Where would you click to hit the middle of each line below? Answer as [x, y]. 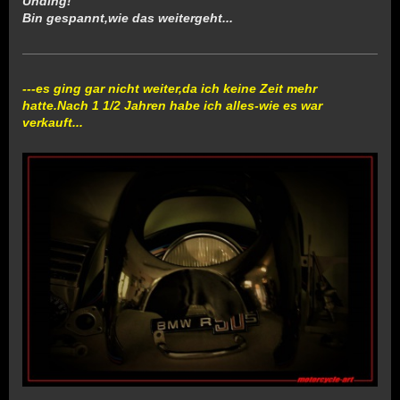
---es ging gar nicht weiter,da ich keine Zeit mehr [170, 88]
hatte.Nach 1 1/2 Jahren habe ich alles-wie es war [172, 105]
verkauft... [53, 122]
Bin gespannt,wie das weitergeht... [128, 17]
